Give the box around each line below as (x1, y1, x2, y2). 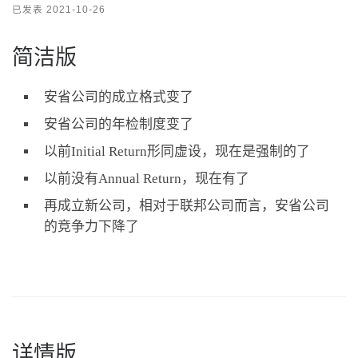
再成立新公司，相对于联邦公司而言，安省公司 (44, 198, 329, 214)
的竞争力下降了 (44, 219, 139, 235)
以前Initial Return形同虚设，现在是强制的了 (44, 144, 310, 160)
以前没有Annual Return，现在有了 (44, 171, 249, 187)
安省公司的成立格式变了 (44, 89, 193, 105)
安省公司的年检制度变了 (44, 117, 193, 133)
